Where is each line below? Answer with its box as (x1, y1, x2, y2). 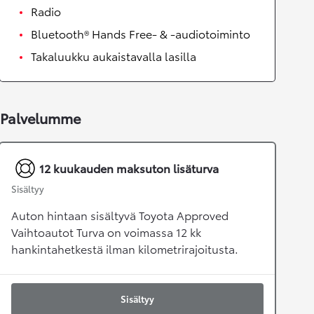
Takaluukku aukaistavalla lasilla (31, 48, 196, 64)
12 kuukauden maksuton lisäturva (39, 160, 219, 177)
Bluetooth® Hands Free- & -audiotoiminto (31, 25, 250, 42)
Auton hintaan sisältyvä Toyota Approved (11, 207, 228, 224)
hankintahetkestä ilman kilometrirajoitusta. (11, 240, 238, 257)
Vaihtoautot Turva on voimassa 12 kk (11, 224, 201, 240)
